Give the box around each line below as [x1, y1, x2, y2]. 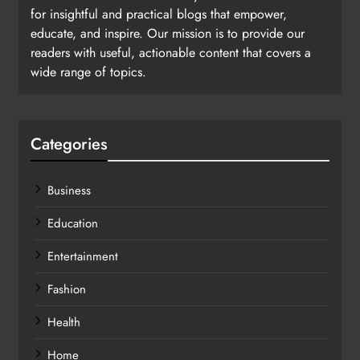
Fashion [47, 280, 86, 298]
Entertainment [47, 247, 118, 265]
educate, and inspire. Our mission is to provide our [31, 23, 305, 43]
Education [47, 214, 98, 232]
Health [47, 313, 80, 331]
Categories [31, 131, 108, 156]
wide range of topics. [31, 62, 146, 81]
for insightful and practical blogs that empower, [31, 4, 287, 23]
